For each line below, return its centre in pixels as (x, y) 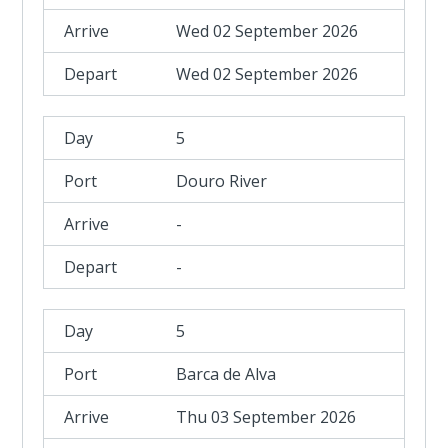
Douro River (222, 181)
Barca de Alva (226, 374)
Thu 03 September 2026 (266, 417)
